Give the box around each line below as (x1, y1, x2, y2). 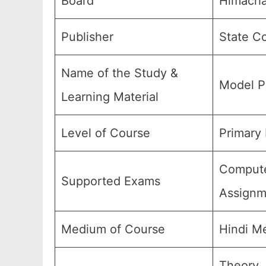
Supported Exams (61, 174, 160, 188)
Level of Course (61, 126, 150, 140)
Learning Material (61, 90, 159, 104)
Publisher (61, 30, 113, 44)
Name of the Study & (61, 66, 178, 80)
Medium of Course (61, 222, 165, 236)
